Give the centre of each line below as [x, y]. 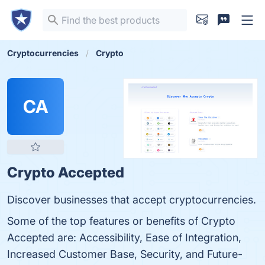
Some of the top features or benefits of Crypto [121, 221]
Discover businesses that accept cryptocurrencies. [132, 200]
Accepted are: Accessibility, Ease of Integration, [124, 237]
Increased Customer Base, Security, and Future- [125, 254]
